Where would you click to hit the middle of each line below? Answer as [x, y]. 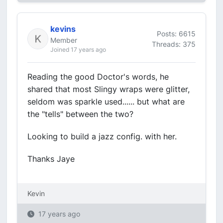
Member [64, 40]
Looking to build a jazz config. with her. [102, 136]
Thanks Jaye [51, 159]
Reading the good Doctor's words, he [98, 77]
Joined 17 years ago [78, 50]
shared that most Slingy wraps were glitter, [109, 89]
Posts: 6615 [176, 33]
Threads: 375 [174, 44]
